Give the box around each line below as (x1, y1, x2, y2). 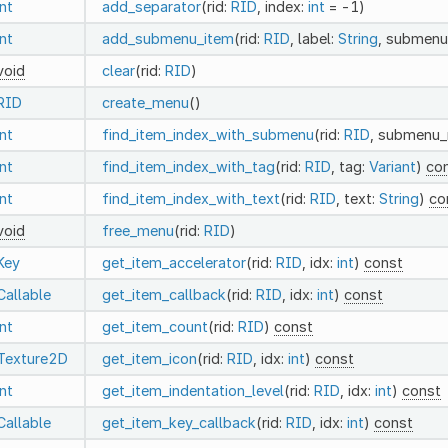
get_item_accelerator (101, 253, 246, 271)
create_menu (101, 93, 189, 111)
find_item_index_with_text (101, 189, 280, 207)
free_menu (101, 221, 174, 239)
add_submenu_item (101, 29, 234, 47)
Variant (368, 157, 416, 175)
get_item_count (101, 317, 208, 335)
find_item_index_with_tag (101, 157, 275, 175)
